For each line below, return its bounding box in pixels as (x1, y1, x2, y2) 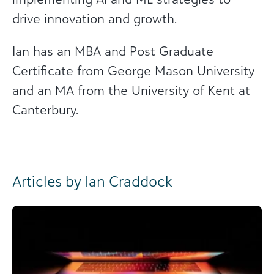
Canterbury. (12, 102, 78, 117)
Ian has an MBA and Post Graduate (12, 43, 213, 59)
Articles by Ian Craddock (12, 172, 172, 190)
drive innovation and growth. (12, 10, 177, 26)
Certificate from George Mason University (12, 62, 254, 78)
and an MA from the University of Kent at (12, 82, 250, 98)
